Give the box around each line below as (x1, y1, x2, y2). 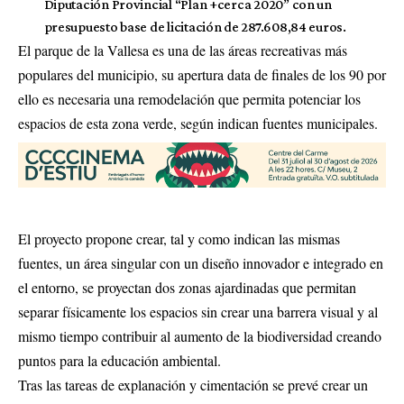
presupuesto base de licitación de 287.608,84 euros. (43, 19, 346, 34)
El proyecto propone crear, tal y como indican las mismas (18, 229, 340, 249)
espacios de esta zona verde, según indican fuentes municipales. (18, 114, 378, 133)
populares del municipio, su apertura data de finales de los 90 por (18, 65, 386, 84)
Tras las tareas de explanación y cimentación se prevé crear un (18, 375, 368, 395)
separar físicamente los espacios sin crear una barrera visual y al (18, 302, 378, 322)
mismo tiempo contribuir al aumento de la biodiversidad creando (18, 326, 381, 346)
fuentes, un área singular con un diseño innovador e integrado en (18, 253, 383, 273)
